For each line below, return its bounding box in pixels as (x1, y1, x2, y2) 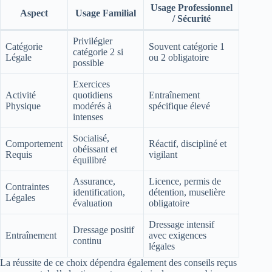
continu (73, 236, 101, 246)
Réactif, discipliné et (149, 138, 226, 149)
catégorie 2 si (73, 47, 123, 58)
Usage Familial (75, 8, 136, 19)
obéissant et (73, 144, 117, 155)
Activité (5, 90, 36, 101)
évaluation (73, 198, 112, 209)
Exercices (73, 79, 110, 90)
